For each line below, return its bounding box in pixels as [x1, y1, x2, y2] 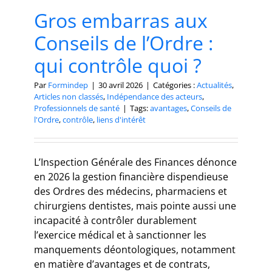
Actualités [197, 80, 232, 91]
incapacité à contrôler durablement [34, 214, 197, 228]
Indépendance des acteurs [107, 91, 202, 103]
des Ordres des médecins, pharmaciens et [34, 185, 227, 199]
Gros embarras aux [34, 7, 208, 34]
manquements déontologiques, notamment [34, 243, 236, 257]
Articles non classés [34, 91, 103, 103]
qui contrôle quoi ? [34, 52, 202, 79]
